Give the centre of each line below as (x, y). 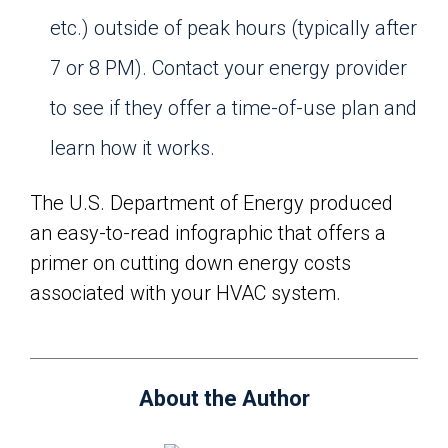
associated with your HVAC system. (185, 293)
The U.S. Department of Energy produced (211, 203)
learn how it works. (132, 148)
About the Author (224, 398)
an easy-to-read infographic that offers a (208, 233)
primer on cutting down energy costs (190, 263)
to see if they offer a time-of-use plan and (233, 108)
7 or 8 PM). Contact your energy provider (228, 68)
